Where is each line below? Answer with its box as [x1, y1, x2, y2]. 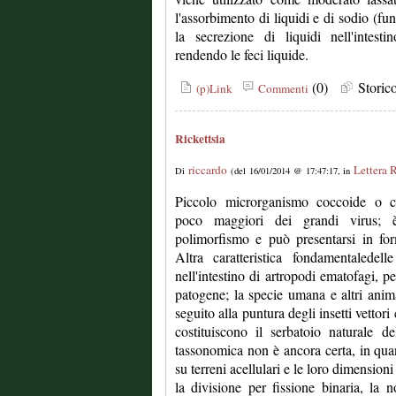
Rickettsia [175, 130, 225, 148]
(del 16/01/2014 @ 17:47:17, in [227, 164, 354, 177]
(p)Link [193, 80, 232, 96]
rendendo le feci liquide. [175, 45, 308, 64]
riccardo [188, 162, 227, 178]
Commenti [255, 80, 308, 96]
